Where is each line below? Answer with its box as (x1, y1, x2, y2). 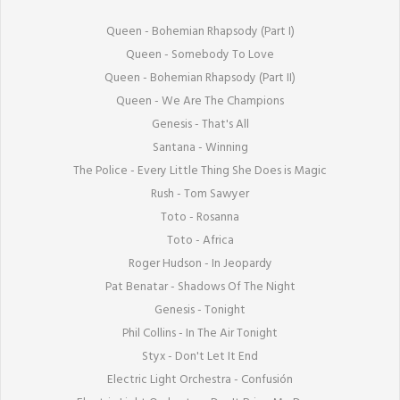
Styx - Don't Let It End (142, 346, 258, 366)
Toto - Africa (166, 230, 234, 250)
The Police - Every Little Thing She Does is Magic (73, 161, 327, 180)
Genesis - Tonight (154, 300, 246, 320)
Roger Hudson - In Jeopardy (128, 254, 272, 273)
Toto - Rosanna (161, 207, 239, 227)
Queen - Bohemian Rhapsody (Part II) (104, 68, 296, 87)
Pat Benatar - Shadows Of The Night (104, 277, 296, 296)
